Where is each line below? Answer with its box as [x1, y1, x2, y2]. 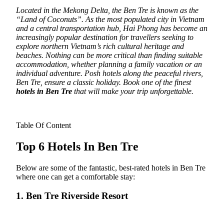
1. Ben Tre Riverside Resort [16, 190, 128, 201]
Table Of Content [16, 120, 71, 129]
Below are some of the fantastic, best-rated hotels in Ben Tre [16, 163, 205, 172]
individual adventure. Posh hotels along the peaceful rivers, [16, 68, 203, 77]
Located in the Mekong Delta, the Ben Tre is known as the [16, 5, 198, 14]
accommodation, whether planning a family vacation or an [16, 59, 202, 68]
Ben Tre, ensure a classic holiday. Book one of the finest [16, 77, 191, 86]
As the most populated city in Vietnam [83, 14, 204, 23]
